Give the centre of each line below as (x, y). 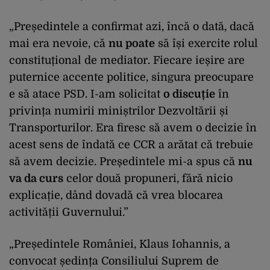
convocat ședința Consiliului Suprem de (114, 261)
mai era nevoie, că (59, 43)
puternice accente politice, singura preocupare (131, 77)
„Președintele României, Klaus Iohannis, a (120, 244)
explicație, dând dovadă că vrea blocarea (116, 195)
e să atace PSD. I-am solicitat (86, 94)
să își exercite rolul (206, 43)
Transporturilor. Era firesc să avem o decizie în (133, 127)
